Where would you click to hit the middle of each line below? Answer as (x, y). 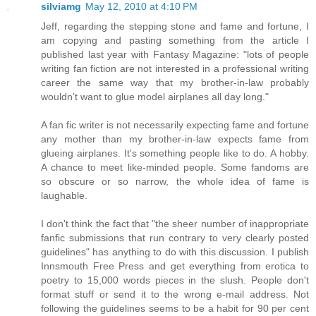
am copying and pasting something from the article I (175, 40)
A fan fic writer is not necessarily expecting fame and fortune (175, 124)
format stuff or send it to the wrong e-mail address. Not (175, 294)
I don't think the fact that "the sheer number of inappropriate (175, 223)
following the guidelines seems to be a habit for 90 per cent (175, 308)
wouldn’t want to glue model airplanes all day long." (155, 96)
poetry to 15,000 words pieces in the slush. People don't (175, 280)
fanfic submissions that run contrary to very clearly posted (175, 237)
